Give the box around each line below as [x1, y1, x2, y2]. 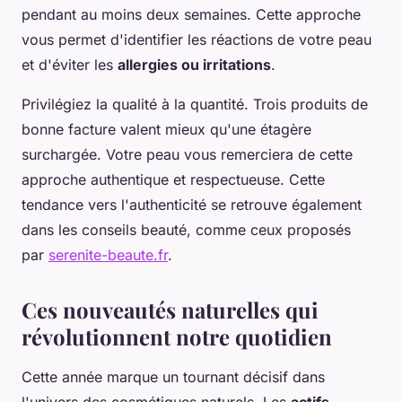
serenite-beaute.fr [48, 246, 168, 265]
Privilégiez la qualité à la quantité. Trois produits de [22, 95, 368, 114]
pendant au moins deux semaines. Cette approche [22, 5, 361, 24]
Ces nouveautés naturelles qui [22, 295, 319, 325]
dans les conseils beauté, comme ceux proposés [22, 221, 351, 240]
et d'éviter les [22, 56, 118, 74]
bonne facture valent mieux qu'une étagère [22, 120, 311, 139]
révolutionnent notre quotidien [22, 322, 332, 352]
